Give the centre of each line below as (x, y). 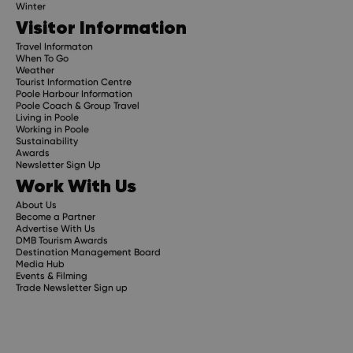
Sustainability (47, 141)
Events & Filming (52, 275)
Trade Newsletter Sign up (72, 287)
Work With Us (76, 185)
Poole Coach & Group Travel (78, 105)
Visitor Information (101, 27)
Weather (35, 70)
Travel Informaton (54, 46)
